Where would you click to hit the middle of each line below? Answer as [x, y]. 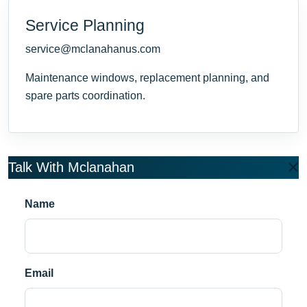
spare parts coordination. [85, 95]
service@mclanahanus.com [93, 49]
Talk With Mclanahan [71, 167]
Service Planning [85, 25]
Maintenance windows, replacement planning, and [147, 77]
